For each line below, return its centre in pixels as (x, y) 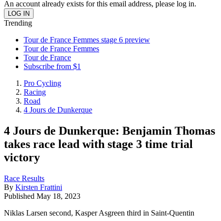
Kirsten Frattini (39, 187)
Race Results (24, 178)
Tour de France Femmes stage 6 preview (87, 40)
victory (22, 157)
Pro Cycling (42, 83)
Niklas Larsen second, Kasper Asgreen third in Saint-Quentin (99, 213)
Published (20, 196)
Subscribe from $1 (52, 66)
